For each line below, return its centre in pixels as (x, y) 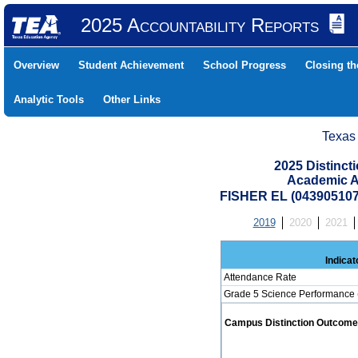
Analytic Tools (49, 99)
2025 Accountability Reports (199, 25)
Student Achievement (131, 65)
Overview (36, 65)
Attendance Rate (260, 277)
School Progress (245, 65)
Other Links (132, 99)
